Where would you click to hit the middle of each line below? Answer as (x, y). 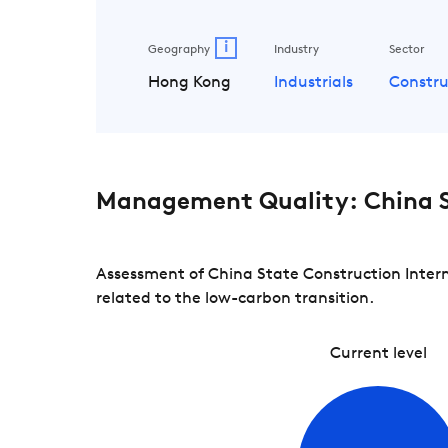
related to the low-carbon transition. (235, 298)
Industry (296, 50)
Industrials (313, 82)
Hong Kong (190, 82)
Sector (407, 50)
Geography (179, 50)
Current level (378, 353)
